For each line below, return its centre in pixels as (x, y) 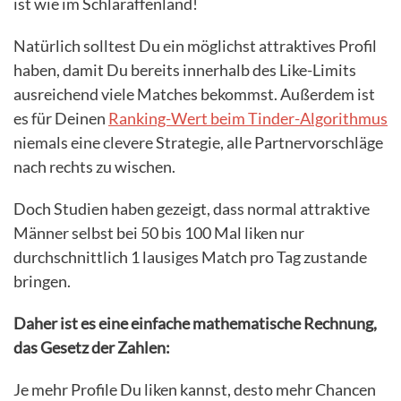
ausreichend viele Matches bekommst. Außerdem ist (194, 94)
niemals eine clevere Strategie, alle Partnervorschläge (198, 143)
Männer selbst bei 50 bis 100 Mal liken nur (159, 233)
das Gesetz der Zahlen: (92, 348)
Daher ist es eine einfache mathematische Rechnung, (195, 324)
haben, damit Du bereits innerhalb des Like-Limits (185, 70)
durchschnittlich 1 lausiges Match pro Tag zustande (190, 257)
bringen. (42, 282)
